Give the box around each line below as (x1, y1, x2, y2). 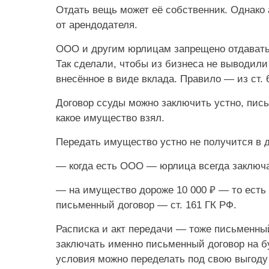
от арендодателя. (56, 19, 138, 31)
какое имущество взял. (56, 112, 165, 124)
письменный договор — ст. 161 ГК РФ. (56, 199, 237, 211)
